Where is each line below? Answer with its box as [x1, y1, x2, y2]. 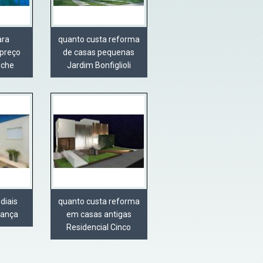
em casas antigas [66, 210, 131, 220]
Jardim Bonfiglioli [66, 60, 131, 70]
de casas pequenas [63, 48, 135, 58]
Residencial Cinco [66, 222, 131, 232]
